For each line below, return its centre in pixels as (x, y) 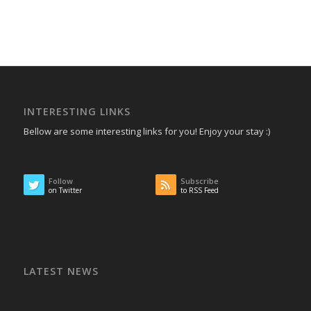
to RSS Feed (199, 191)
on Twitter (65, 191)
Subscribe (199, 181)
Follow (60, 181)
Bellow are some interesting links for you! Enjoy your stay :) (146, 132)
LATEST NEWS (61, 271)
